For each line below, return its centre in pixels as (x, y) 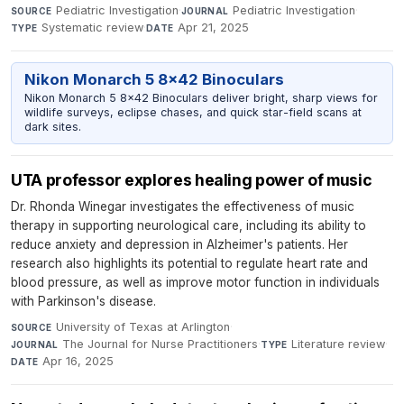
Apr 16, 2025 (78, 361)
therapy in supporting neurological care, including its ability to (188, 225)
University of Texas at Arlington (142, 326)
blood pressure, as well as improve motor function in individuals (195, 282)
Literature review (339, 344)
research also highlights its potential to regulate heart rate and (189, 263)
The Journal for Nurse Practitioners (161, 344)
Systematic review (93, 27)
